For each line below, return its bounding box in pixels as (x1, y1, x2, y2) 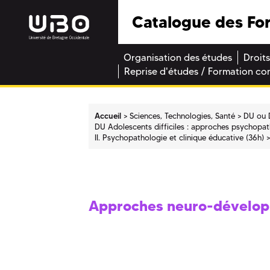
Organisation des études (124, 52, 232, 64)
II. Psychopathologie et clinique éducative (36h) (95, 132, 265, 142)
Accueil (95, 110, 122, 121)
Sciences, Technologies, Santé (130, 110, 236, 121)
